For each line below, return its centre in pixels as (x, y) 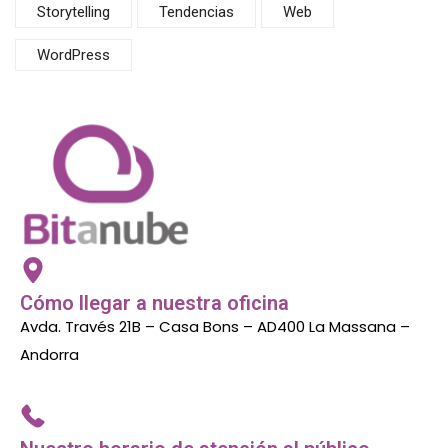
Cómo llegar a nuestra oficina (154, 302)
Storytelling (73, 12)
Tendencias (196, 12)
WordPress (73, 55)
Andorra (49, 354)
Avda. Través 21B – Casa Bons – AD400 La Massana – (215, 326)
